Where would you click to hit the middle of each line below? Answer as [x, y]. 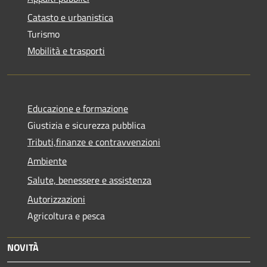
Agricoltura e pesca [66, 215]
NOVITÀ [23, 247]
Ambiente [47, 161]
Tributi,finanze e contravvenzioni [94, 142]
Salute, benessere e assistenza [89, 180]
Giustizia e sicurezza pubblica [86, 125]
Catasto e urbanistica [70, 17]
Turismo [44, 34]
